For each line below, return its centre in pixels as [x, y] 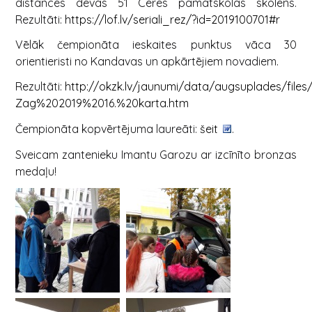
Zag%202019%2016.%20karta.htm [102, 103]
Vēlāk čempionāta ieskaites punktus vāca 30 [156, 45]
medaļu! [36, 171]
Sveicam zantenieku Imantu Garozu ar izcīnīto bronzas [156, 154]
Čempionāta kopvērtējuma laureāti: [107, 128]
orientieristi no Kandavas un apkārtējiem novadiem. [147, 62]
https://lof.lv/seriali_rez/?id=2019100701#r [172, 20]
